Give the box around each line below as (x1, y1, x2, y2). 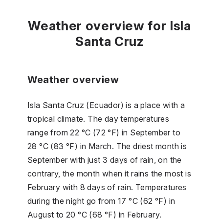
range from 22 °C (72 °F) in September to (27, 127, 180, 137)
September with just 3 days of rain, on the (27, 154, 182, 165)
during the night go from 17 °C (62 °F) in (27, 196, 175, 206)
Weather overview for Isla (28, 18, 191, 33)
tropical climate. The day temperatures (27, 113, 170, 124)
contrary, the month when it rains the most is (27, 168, 191, 178)
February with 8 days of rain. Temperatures (27, 182, 187, 192)
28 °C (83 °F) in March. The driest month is (27, 141, 187, 151)
